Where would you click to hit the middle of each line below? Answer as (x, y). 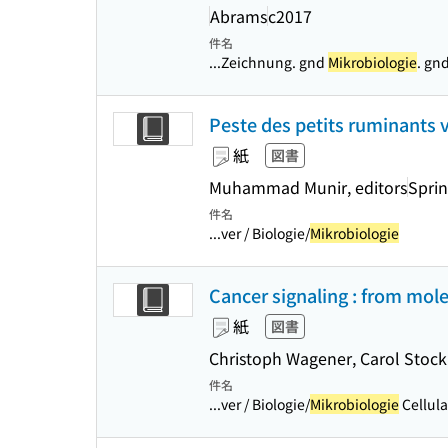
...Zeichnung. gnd (268, 62)
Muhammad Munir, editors (308, 186)
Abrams (238, 15)
